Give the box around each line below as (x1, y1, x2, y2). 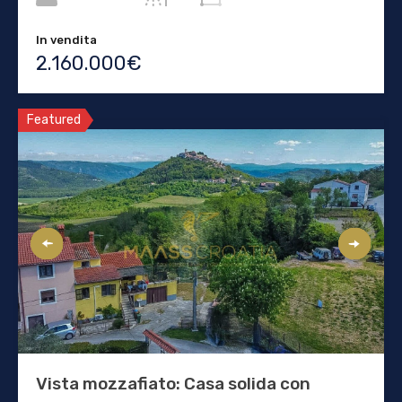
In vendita (36, 33, 97, 48)
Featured (27, 112, 81, 128)
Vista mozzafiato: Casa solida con (36, 373, 310, 395)
